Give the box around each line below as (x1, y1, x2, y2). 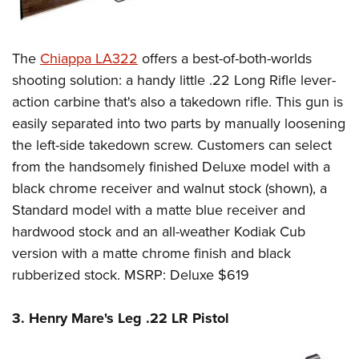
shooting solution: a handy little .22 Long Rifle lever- (12, 69, 336, 90)
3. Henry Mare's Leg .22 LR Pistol (12, 307, 229, 329)
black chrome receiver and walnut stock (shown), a (12, 177, 327, 198)
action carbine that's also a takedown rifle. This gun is (12, 91, 343, 111)
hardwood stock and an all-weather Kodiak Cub (12, 220, 305, 241)
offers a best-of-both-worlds (138, 47, 312, 68)
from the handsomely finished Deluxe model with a (12, 155, 330, 176)
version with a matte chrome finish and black (12, 242, 291, 263)
